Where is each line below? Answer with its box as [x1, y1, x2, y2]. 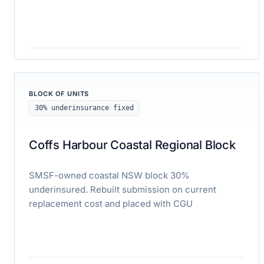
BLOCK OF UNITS [29, 89, 90, 98]
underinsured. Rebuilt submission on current [29, 183, 216, 195]
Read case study [29, 61, 94, 71]
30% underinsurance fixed [35, 103, 134, 112]
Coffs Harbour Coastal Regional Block [29, 137, 236, 152]
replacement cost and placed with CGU [29, 197, 193, 209]
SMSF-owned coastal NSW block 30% [29, 169, 190, 181]
